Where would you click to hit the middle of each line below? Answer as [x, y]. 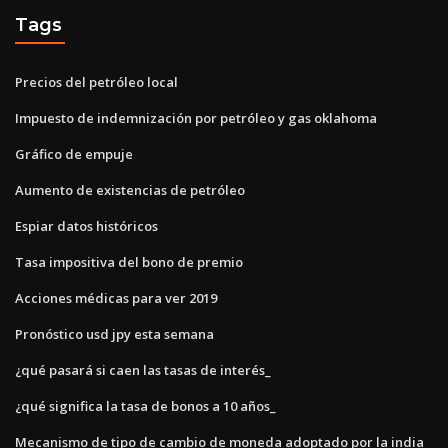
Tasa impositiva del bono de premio [129, 261]
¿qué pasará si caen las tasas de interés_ [143, 369]
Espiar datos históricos [86, 225]
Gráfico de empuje [74, 153]
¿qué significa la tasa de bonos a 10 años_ [145, 405]
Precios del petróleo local [96, 81]
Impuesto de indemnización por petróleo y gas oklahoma [196, 117]
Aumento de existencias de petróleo [130, 189]
